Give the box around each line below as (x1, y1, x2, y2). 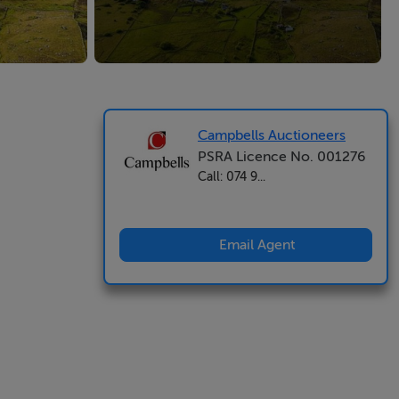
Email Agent (218, 237, 295, 253)
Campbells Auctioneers (198, 127, 346, 143)
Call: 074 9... (198, 169, 265, 183)
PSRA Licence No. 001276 (198, 149, 365, 165)
